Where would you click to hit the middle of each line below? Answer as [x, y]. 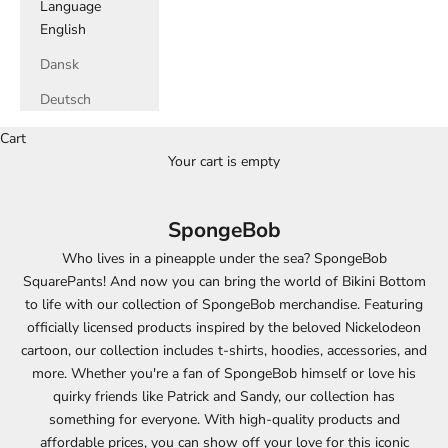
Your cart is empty [224, 161]
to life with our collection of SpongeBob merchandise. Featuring [224, 304]
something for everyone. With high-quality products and [224, 419]
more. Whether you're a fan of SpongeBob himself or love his [224, 373]
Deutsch [65, 99]
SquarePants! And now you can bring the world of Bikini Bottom [224, 281]
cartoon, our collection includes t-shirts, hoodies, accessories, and [224, 350]
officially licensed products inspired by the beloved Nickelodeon [224, 327]
